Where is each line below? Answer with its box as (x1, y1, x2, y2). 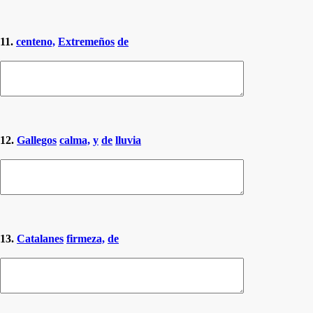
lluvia (115, 133, 141, 146)
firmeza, (66, 232, 105, 245)
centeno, (16, 35, 55, 48)
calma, (59, 133, 90, 146)
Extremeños (58, 35, 115, 48)
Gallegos (17, 133, 57, 146)
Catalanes (17, 232, 64, 245)
